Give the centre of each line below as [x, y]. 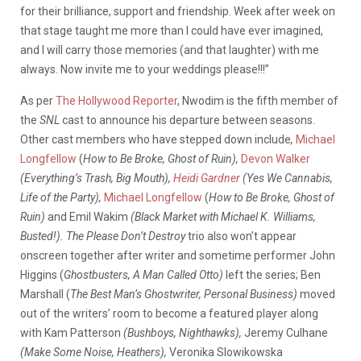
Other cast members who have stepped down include [156, 139]
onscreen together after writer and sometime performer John [178, 255]
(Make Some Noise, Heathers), [93, 352]
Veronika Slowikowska [225, 352]
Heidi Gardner [207, 178]
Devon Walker [276, 158]
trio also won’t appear [241, 236]
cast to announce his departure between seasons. [187, 120]
